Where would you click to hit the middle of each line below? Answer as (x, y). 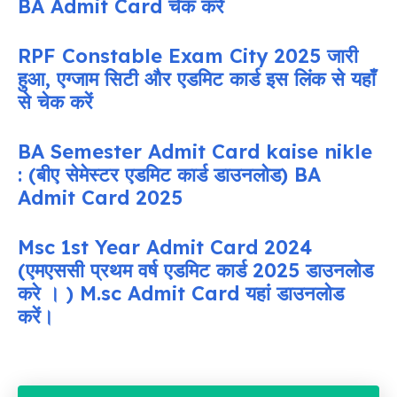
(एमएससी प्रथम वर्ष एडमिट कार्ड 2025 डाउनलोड (195, 271)
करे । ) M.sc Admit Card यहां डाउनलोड (181, 294)
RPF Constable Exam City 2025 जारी (188, 56)
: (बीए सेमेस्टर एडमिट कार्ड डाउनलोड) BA (169, 175)
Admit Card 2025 (100, 198)
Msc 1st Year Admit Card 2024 (165, 248)
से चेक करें (55, 102)
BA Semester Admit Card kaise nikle (195, 152)
